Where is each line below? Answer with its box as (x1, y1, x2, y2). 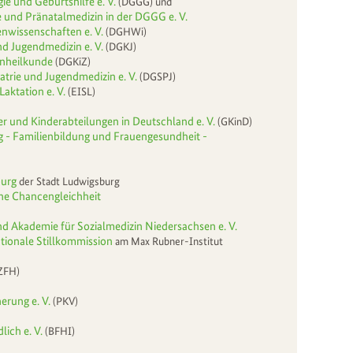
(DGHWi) (103, 24, 147, 38)
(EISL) (68, 84, 95, 98)
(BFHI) (45, 324, 75, 337)
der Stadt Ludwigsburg (17, 174, 120, 188)
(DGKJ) (103, 39, 136, 53)
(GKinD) (215, 114, 252, 128)
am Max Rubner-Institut (115, 234, 223, 247)
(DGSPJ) (137, 69, 176, 83)
